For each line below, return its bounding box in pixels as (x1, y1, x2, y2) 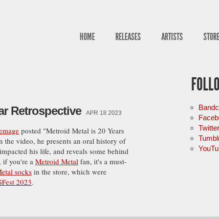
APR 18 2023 (86, 109, 122, 116)
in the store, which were (32, 167, 107, 176)
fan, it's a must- (78, 156, 127, 166)
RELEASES (115, 31, 141, 43)
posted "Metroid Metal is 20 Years (19, 126, 124, 135)
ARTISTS (161, 31, 183, 43)
